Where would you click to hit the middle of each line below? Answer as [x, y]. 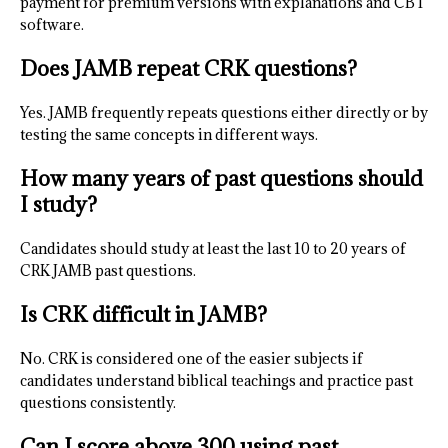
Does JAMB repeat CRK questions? [188, 69]
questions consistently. [98, 403]
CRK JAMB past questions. [108, 271]
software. [52, 25]
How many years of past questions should [221, 179]
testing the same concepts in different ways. [169, 135]
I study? [58, 205]
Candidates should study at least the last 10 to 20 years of [213, 249]
